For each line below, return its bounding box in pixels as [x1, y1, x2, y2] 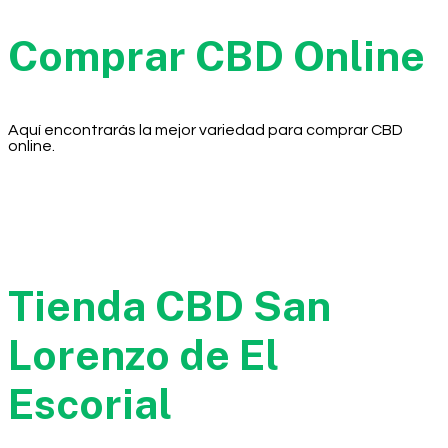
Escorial [8, 378, 172, 428]
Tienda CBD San [8, 280, 331, 330]
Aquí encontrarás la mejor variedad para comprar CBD [8, 121, 403, 138]
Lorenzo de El [8, 329, 279, 379]
